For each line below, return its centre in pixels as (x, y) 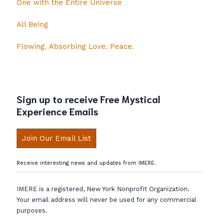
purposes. (32, 211)
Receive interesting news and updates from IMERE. (86, 163)
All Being (33, 25)
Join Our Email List (56, 138)
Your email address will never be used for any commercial (107, 200)
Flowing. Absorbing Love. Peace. (75, 47)
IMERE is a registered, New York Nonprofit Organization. (103, 189)
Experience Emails (57, 111)
